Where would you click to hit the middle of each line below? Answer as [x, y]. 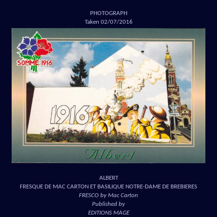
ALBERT [108, 178]
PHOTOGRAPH [108, 13]
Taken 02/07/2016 [108, 22]
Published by [108, 204]
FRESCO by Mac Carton [108, 196]
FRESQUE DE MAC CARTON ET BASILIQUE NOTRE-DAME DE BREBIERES [108, 187]
